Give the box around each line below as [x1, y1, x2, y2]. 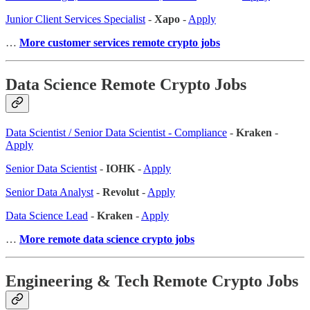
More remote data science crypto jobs [19, 233, 194, 246]
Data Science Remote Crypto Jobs [6, 75, 246, 94]
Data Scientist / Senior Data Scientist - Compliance [6, 127, 227, 139]
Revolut [102, 186, 139, 199]
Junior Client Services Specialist [6, 13, 145, 26]
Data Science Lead [6, 210, 88, 222]
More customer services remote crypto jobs [19, 37, 220, 49]
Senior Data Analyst [6, 186, 93, 199]
